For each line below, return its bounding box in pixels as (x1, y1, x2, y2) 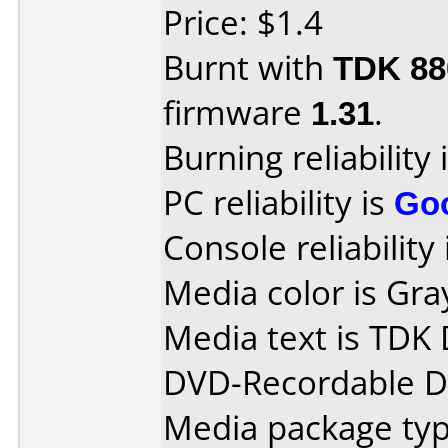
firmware (163, 90, 311, 135)
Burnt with (163, 45, 333, 90)
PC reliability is (163, 180, 394, 225)
